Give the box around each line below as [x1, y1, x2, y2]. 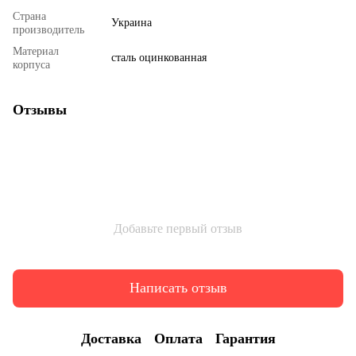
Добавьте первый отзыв [114, 221, 242, 235]
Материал [13, 44, 59, 57]
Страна [13, 10, 46, 22]
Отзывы [13, 101, 67, 118]
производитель [13, 23, 84, 36]
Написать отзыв [129, 280, 227, 296]
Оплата [153, 331, 203, 347]
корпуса [13, 58, 50, 71]
